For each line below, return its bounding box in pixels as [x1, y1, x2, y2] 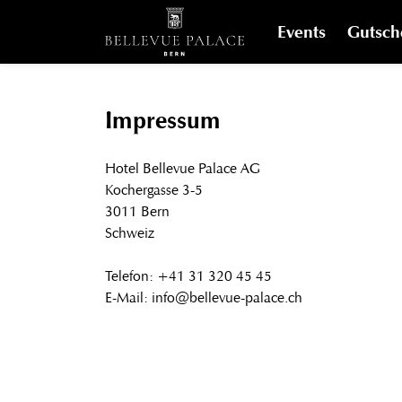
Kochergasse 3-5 [105, 183, 203, 198]
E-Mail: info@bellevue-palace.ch [105, 291, 302, 306]
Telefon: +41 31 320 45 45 [105, 269, 272, 284]
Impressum [105, 106, 221, 135]
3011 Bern [105, 205, 170, 220]
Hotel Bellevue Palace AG [105, 162, 260, 177]
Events [277, 21, 326, 43]
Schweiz [105, 226, 154, 241]
